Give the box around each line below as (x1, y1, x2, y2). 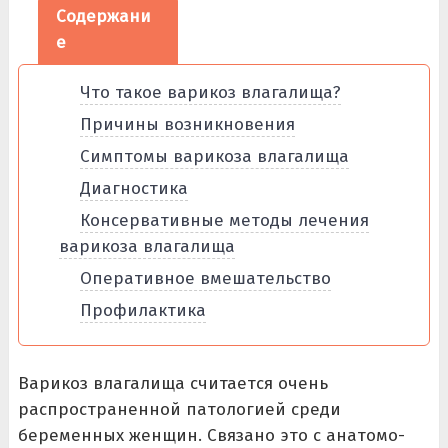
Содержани (55, 6, 151, 27)
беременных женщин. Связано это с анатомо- (17, 425, 405, 446)
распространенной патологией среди (17, 399, 341, 420)
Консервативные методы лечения (79, 210, 369, 231)
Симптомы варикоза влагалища (79, 146, 349, 167)
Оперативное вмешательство (79, 268, 331, 289)
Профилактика (79, 300, 206, 321)
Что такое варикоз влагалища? (79, 82, 341, 103)
